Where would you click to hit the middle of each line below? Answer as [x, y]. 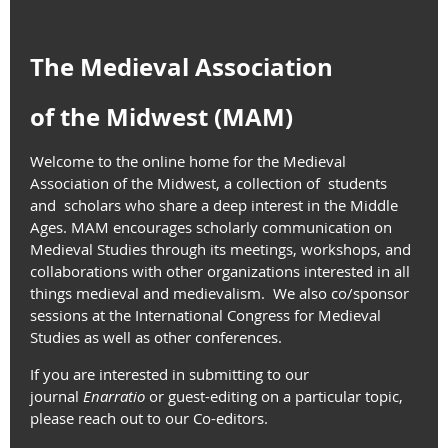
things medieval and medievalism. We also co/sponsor [219, 293]
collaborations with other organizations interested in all [220, 271]
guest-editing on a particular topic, [285, 396]
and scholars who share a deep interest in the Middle [214, 205]
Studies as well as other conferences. [156, 337]
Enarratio [116, 396]
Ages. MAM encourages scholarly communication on [211, 227]
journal [56, 396]
